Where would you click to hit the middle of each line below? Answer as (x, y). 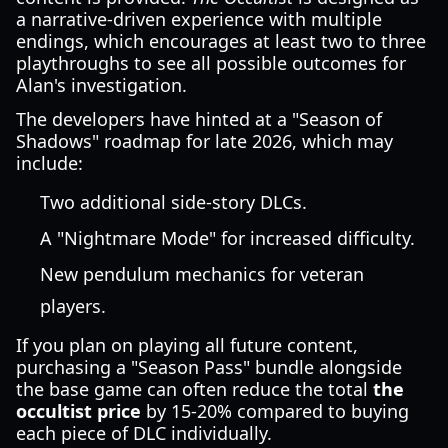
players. (73, 306)
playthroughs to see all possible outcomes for (211, 63)
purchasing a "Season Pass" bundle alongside (209, 367)
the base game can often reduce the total (194, 389)
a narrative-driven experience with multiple (199, 19)
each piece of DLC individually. (144, 433)
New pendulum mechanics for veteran (202, 274)
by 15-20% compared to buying (275, 411)
